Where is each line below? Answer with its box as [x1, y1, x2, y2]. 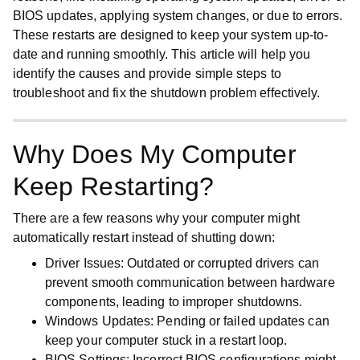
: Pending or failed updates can [150, 314, 329, 328]
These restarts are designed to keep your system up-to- [13, 28, 329, 42]
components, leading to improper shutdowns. [45, 295, 303, 309]
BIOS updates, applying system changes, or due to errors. [13, 9, 343, 22]
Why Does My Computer [13, 140, 297, 169]
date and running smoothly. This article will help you [13, 47, 311, 61]
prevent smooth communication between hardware [45, 276, 335, 289]
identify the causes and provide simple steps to [13, 67, 281, 80]
